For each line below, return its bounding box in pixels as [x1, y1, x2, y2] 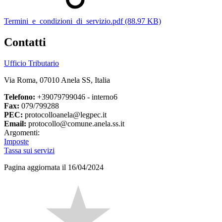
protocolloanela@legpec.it [23, 111, 107, 119]
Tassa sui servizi [4, 146, 55, 155]
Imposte [4, 137, 29, 146]
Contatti [4, 36, 46, 49]
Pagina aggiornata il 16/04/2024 [4, 163, 104, 172]
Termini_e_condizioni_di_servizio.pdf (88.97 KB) [4, 17, 161, 26]
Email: [4, 119, 26, 128]
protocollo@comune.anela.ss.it [26, 119, 124, 128]
